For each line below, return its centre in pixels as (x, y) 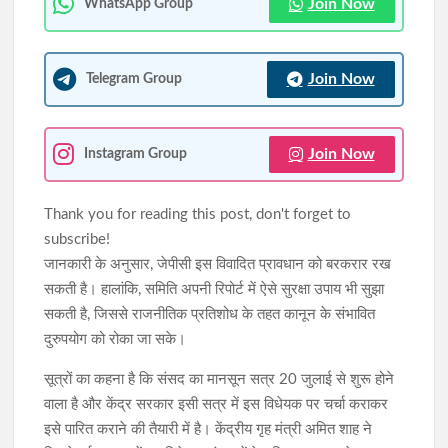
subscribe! (77, 239)
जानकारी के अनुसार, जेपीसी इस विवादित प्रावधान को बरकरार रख (218, 264)
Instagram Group (136, 154)
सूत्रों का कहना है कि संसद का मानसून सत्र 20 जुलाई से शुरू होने (219, 379)
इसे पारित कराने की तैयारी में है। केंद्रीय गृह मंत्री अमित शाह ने (208, 429)
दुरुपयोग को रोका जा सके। (115, 339)
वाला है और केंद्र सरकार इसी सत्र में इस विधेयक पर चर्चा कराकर (216, 404)
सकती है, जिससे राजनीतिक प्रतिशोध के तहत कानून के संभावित (210, 314)
